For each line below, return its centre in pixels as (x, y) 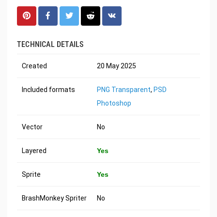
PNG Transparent (124, 90)
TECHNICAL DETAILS (50, 45)
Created (34, 66)
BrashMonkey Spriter (54, 198)
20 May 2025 (116, 66)
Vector (32, 127)
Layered (34, 151)
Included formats (48, 90)
